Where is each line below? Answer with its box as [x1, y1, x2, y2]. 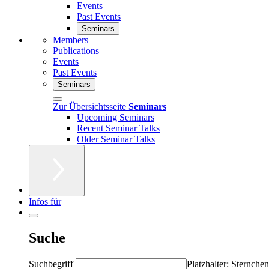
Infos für [29, 196, 61, 207]
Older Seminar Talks [77, 133, 155, 144]
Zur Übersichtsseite [53, 101, 128, 112]
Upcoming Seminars [77, 112, 154, 122]
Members [53, 34, 88, 45]
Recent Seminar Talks [77, 122, 160, 133]
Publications [53, 45, 99, 56]
